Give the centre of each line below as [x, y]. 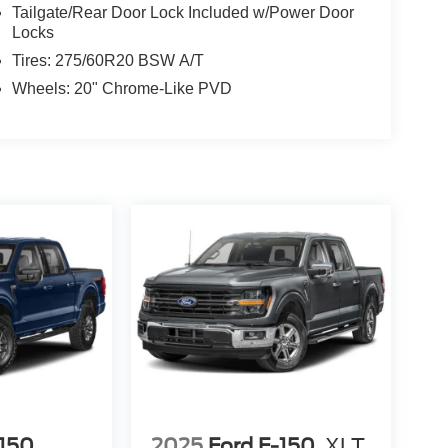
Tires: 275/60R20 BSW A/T [107, 61]
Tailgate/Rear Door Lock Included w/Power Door [182, 13]
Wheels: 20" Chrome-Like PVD [121, 89]
